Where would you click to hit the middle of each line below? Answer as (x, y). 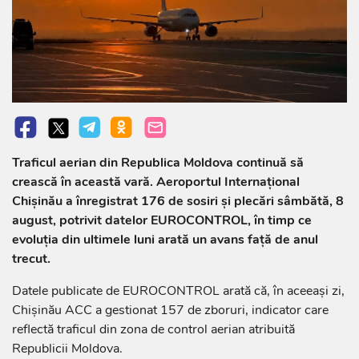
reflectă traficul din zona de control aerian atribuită (153, 329)
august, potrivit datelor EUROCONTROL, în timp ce (162, 220)
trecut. (31, 258)
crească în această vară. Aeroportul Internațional (156, 182)
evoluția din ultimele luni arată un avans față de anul (165, 239)
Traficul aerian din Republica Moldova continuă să (158, 162)
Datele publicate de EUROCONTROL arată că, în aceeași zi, (178, 290)
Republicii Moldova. (67, 348)
